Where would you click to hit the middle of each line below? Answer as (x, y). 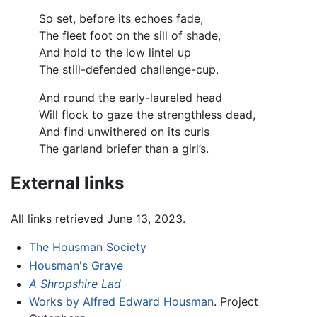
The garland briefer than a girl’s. (124, 148)
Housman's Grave (76, 265)
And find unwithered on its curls (124, 131)
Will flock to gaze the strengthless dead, (147, 114)
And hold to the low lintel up (115, 52)
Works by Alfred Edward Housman (121, 302)
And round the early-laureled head (131, 97)
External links (67, 183)
